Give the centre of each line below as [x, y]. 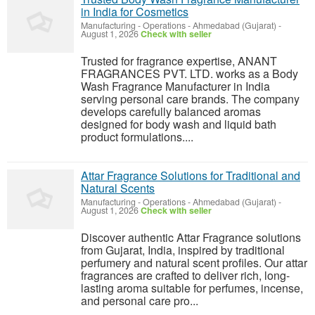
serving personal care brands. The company [190, 99]
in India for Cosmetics [135, 12]
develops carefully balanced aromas [171, 111]
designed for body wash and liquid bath [179, 124]
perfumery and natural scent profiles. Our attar [194, 263]
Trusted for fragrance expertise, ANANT [179, 61]
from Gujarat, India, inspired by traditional [183, 250]
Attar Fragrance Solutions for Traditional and [191, 175]
